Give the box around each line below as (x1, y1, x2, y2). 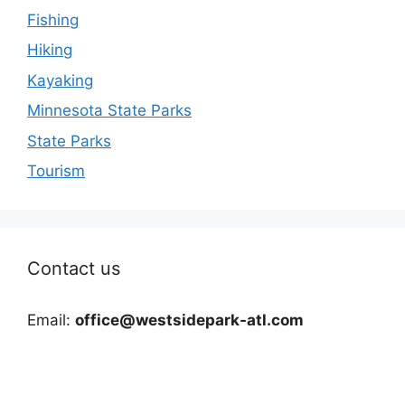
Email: (27, 311, 75, 330)
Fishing (27, 10, 79, 29)
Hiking (27, 41, 72, 60)
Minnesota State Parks (27, 101, 192, 120)
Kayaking (27, 71, 93, 89)
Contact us (27, 258, 120, 280)
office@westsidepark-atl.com (75, 311, 304, 330)
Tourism (27, 162, 85, 181)
